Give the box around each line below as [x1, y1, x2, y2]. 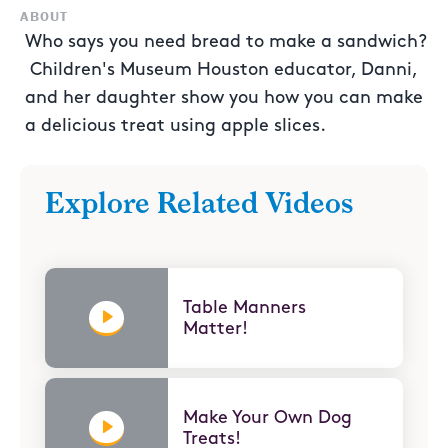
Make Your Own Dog [183, 409, 353, 427]
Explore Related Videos [45, 187, 353, 221]
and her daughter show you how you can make [25, 89, 423, 107]
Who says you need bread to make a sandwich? [25, 33, 427, 51]
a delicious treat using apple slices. [25, 117, 326, 135]
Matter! [183, 320, 249, 338]
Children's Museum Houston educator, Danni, [25, 61, 417, 79]
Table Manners [183, 299, 307, 317]
